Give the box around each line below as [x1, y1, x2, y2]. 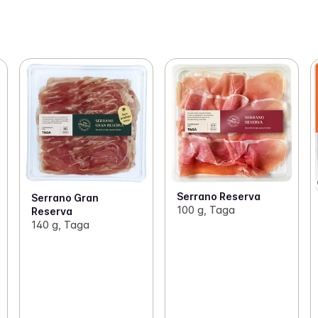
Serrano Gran [31, 191, 99, 204]
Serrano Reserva [176, 190, 261, 202]
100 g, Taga [176, 203, 235, 216]
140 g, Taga [31, 218, 89, 231]
